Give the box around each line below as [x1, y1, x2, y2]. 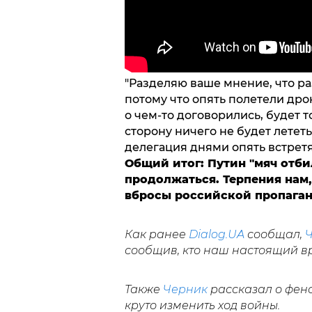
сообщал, [244, 227, 305, 241]
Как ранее [124, 227, 189, 241]
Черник [162, 282, 208, 296]
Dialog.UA [188, 227, 244, 241]
